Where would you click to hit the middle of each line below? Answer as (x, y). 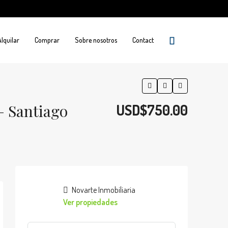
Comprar (47, 40)
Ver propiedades (90, 202)
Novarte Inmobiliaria (103, 190)
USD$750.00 (152, 110)
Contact (143, 40)
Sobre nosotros (96, 40)
